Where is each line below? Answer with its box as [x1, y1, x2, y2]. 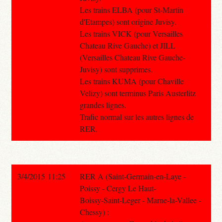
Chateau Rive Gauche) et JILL [79, 40, 175, 51]
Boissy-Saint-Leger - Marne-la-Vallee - [79, 194, 201, 205]
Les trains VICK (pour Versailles [79, 28, 183, 39]
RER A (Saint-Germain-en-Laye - [79, 170, 186, 181]
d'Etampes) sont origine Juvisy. [79, 16, 176, 27]
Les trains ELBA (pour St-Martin [79, 4, 183, 15]
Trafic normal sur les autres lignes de [79, 111, 194, 122]
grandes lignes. [79, 99, 126, 110]
